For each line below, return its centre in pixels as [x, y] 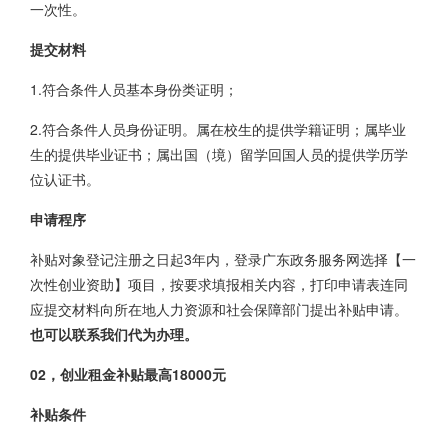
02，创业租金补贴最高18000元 [128, 374]
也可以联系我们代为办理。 [114, 334]
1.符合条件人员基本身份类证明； [134, 89]
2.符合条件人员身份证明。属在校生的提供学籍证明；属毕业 [218, 129]
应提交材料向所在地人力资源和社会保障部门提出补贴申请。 [219, 309]
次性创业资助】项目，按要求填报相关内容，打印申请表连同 [219, 284]
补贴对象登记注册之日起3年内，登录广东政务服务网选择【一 [223, 259]
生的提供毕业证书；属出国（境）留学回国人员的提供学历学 [219, 154]
